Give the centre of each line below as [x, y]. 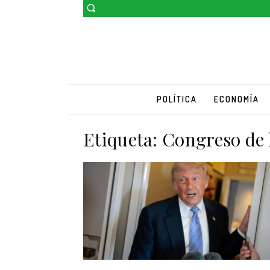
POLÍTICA [177, 99]
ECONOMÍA [236, 99]
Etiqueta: [123, 139]
